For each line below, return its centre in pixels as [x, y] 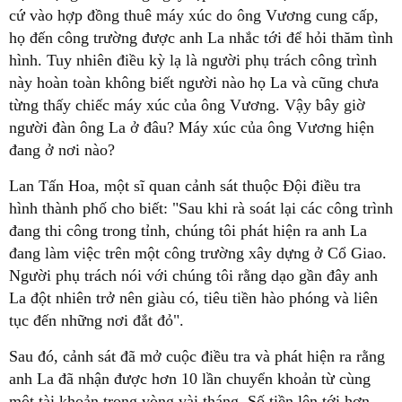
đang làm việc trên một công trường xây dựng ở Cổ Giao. [198, 253]
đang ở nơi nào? [62, 150]
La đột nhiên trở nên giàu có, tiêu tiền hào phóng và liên [193, 298]
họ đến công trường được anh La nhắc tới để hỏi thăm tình [201, 38]
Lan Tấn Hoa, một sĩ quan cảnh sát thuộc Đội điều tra [185, 186]
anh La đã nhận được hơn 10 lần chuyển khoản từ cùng [190, 379]
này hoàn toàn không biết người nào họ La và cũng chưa [194, 83]
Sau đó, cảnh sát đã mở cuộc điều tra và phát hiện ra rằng [197, 357]
